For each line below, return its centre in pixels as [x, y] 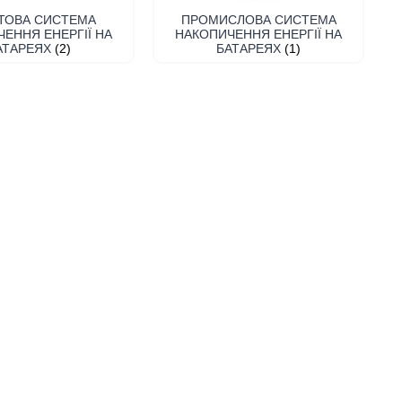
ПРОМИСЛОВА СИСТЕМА [258, 19]
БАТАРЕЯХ [250, 48]
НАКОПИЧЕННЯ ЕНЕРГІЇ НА [258, 34]
